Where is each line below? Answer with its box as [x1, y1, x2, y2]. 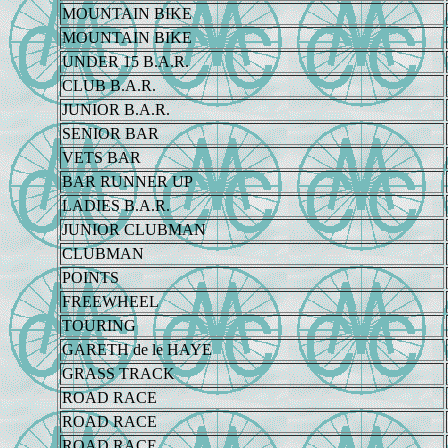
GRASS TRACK [61, 364, 175, 382]
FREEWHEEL [61, 292, 159, 310]
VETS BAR [61, 148, 141, 166]
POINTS [61, 268, 119, 286]
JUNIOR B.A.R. [61, 100, 170, 118]
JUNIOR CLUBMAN [61, 220, 206, 238]
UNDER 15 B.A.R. [61, 52, 189, 70]
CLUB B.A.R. [61, 76, 156, 94]
